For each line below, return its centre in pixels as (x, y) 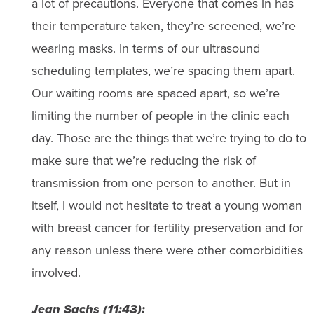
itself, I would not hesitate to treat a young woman (166, 205)
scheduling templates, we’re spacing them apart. (163, 71)
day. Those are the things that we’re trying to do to (169, 138)
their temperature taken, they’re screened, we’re (163, 26)
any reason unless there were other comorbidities (167, 250)
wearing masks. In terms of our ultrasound (145, 48)
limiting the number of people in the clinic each (160, 116)
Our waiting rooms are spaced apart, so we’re (155, 93)
